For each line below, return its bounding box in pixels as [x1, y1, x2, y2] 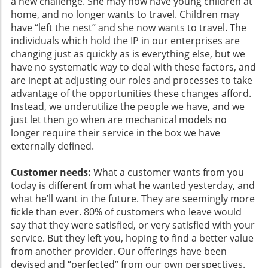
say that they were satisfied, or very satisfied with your [11, 218, 255, 232]
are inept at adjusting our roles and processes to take [11, 74, 252, 87]
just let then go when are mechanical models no [11, 113, 227, 127]
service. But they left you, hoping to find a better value [11, 232, 254, 245]
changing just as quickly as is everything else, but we [11, 47, 245, 61]
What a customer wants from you [91, 166, 244, 179]
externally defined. [11, 139, 94, 153]
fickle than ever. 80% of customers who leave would [11, 205, 242, 219]
